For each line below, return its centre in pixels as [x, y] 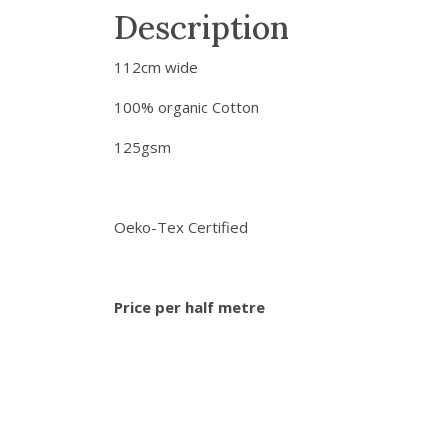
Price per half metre [189, 306]
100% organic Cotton [186, 106]
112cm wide [156, 66]
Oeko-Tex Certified [181, 226]
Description [201, 27]
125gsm [142, 146]
